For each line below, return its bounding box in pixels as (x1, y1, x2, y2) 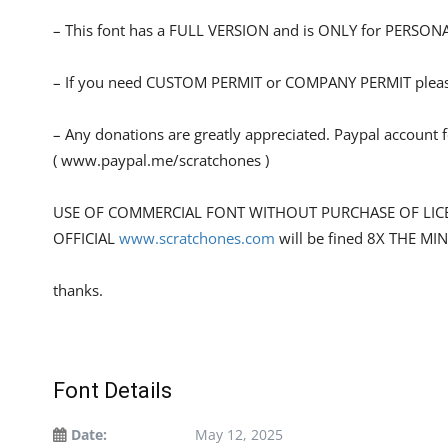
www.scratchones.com (119, 227, 275, 248)
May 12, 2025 (195, 424, 283, 444)
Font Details (53, 377, 172, 403)
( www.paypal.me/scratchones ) (53, 149, 269, 170)
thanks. (53, 279, 103, 300)
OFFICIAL (53, 227, 119, 248)
